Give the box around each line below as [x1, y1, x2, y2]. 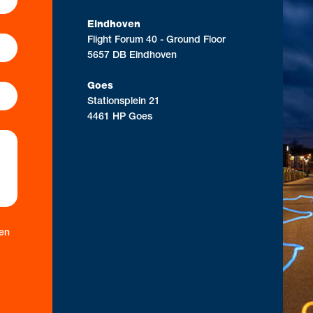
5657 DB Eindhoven [87, 51, 177, 61]
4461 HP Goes [87, 112, 153, 123]
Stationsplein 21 [87, 97, 161, 108]
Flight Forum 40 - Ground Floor [87, 36, 226, 46]
